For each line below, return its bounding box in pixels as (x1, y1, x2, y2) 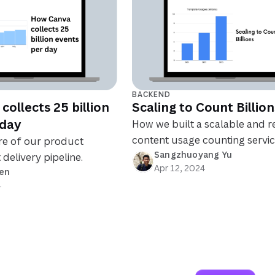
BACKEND (131, 89, 171, 100)
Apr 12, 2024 (153, 162, 205, 174)
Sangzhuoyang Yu (153, 149, 232, 161)
